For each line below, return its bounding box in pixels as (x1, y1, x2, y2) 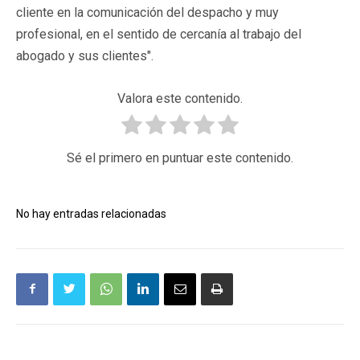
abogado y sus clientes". (16, 47, 157, 63)
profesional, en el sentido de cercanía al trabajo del (16, 26, 301, 42)
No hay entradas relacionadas (16, 207, 166, 220)
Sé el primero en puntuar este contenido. (67, 149, 293, 166)
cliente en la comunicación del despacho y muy (16, 4, 279, 20)
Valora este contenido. (117, 90, 243, 106)
